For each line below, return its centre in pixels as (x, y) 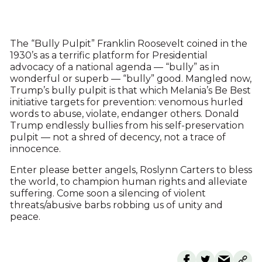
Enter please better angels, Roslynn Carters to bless (131, 170)
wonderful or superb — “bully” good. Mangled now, (130, 79)
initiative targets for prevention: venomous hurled (126, 102)
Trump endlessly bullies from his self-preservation (127, 126)
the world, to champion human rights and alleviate (128, 182)
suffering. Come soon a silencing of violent (108, 194)
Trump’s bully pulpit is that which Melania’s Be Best (130, 91)
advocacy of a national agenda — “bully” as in (114, 67)
